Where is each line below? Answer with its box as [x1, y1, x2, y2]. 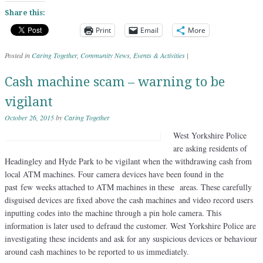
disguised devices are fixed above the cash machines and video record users [5, 194, 253, 205]
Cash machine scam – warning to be [5, 74, 225, 89]
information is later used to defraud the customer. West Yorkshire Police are [5, 220, 256, 231]
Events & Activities [133, 50, 185, 60]
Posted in [5, 50, 32, 60]
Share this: [5, 8, 45, 17]
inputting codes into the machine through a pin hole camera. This [5, 207, 221, 218]
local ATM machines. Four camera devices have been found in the [5, 168, 224, 180]
